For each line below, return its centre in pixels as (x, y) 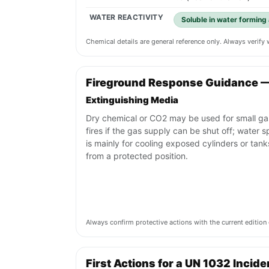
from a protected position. (137, 156)
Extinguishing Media (132, 100)
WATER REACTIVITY (126, 17)
